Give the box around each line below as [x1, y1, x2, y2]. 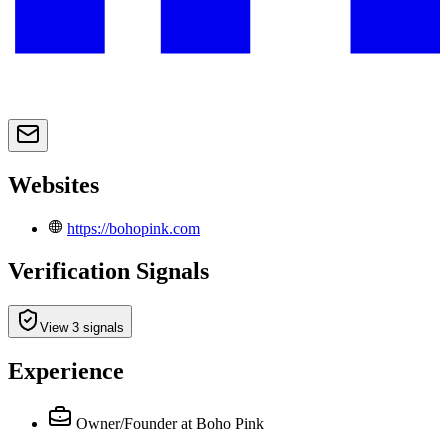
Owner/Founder [76, 414, 177, 432]
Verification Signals [8, 257, 209, 284]
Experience [8, 357, 124, 384]
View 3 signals [40, 319, 124, 335]
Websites [8, 172, 99, 199]
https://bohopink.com [67, 220, 200, 238]
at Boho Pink [181, 414, 264, 432]
